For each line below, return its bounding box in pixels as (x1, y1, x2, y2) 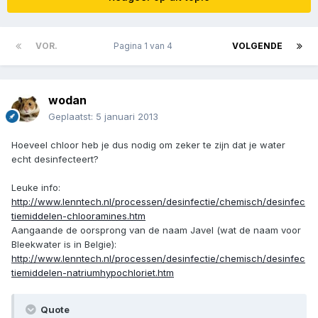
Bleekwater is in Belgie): (11, 238, 116, 251)
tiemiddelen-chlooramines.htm (11, 210, 146, 222)
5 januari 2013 (96, 111, 158, 123)
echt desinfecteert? (11, 153, 99, 165)
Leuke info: (11, 182, 60, 194)
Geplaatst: (48, 111, 96, 123)
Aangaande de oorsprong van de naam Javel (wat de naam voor (11, 224, 301, 236)
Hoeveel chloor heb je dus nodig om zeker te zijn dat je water (11, 139, 285, 151)
